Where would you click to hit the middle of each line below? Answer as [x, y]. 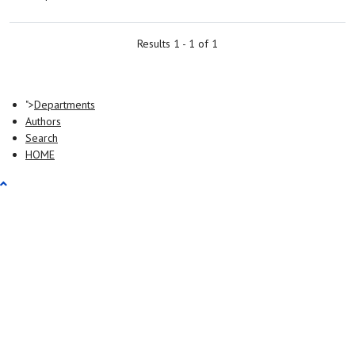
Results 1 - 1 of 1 [177, 44]
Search [42, 138]
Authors [43, 121]
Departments [65, 105]
